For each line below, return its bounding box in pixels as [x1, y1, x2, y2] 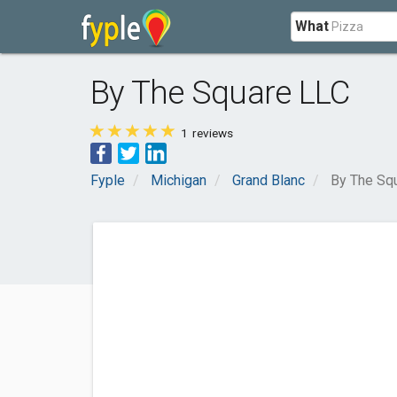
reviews [190, 126, 233, 140]
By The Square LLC [90, 74, 350, 112]
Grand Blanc [232, 172, 305, 189]
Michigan [151, 172, 206, 189]
